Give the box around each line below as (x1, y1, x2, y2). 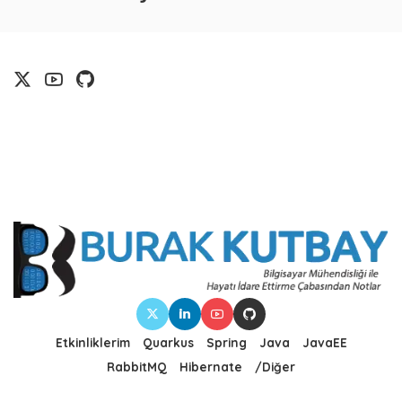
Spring (205, 335, 247, 351)
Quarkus (142, 335, 194, 351)
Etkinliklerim (55, 335, 130, 351)
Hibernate (179, 359, 242, 375)
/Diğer (255, 359, 295, 375)
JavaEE (301, 335, 347, 351)
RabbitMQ (107, 359, 167, 375)
